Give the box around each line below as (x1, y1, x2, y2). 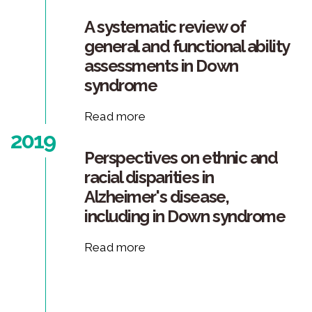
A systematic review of (84, 17, 246, 38)
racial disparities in (84, 167, 214, 188)
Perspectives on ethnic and (84, 148, 278, 169)
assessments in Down (84, 56, 238, 77)
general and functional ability (84, 36, 289, 57)
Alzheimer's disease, (84, 187, 229, 208)
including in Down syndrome (84, 206, 286, 227)
